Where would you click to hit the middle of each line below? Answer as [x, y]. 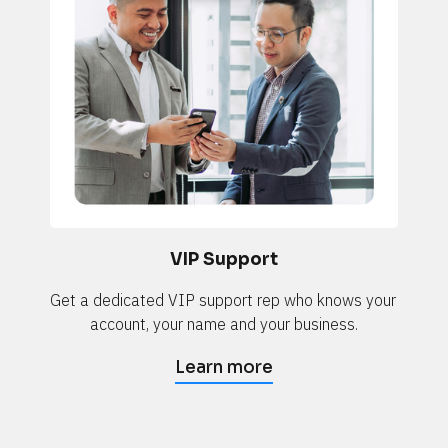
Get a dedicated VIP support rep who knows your [223, 300]
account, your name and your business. [224, 324]
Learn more [224, 368]
